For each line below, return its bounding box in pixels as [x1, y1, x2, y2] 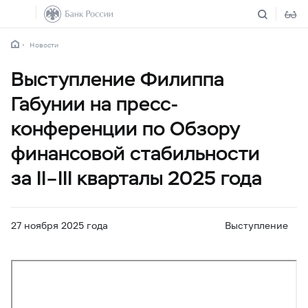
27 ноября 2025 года [11, 219, 108, 231]
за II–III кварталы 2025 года [11, 166, 262, 190]
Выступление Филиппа [11, 67, 224, 91]
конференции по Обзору [11, 116, 240, 141]
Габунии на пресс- [11, 91, 179, 116]
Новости [30, 41, 58, 49]
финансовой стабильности [11, 141, 260, 166]
